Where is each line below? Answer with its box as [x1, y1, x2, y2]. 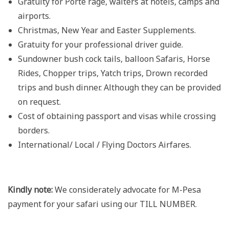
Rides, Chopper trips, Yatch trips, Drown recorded [18, 67, 208, 79]
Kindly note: [8, 184, 53, 195]
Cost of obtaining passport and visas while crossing [18, 110, 216, 122]
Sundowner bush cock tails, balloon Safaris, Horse [18, 53, 210, 64]
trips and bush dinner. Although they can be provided [18, 81, 221, 93]
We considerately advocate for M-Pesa [53, 184, 201, 195]
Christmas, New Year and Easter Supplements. [18, 24, 196, 36]
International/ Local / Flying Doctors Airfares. [18, 139, 191, 150]
